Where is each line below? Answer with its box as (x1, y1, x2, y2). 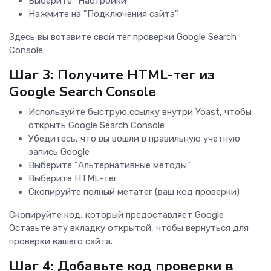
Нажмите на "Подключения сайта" (28, 8, 178, 20)
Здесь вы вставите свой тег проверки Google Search (9, 31, 237, 43)
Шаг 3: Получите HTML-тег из (9, 65, 215, 85)
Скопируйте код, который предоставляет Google (9, 209, 224, 221)
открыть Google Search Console (28, 120, 165, 131)
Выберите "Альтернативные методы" (28, 160, 191, 171)
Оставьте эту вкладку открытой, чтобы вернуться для (9, 223, 249, 234)
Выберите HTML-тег (28, 173, 117, 184)
